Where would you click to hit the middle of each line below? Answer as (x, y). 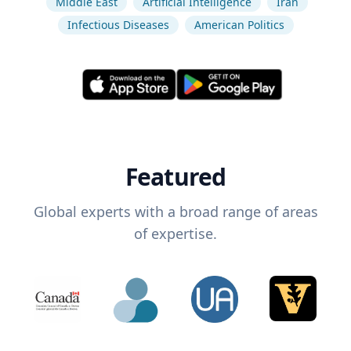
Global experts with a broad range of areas (175, 212)
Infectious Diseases (118, 25)
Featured (175, 177)
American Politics (239, 25)
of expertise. (175, 234)
